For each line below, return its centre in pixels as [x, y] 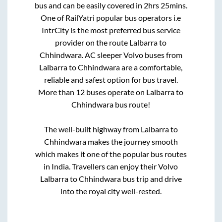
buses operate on [116, 92]
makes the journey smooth [132, 142]
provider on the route [92, 43]
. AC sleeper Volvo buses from [132, 55]
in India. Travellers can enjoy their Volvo [111, 166]
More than [57, 92]
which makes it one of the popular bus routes [111, 154]
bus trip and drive [151, 179]
